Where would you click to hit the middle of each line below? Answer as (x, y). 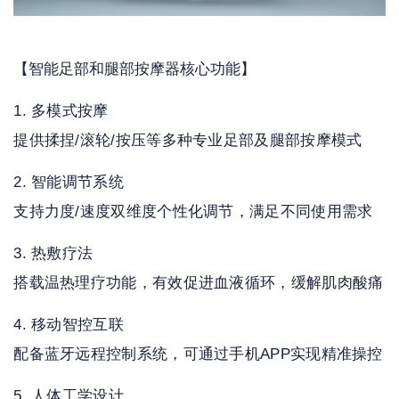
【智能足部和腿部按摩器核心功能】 (135, 69)
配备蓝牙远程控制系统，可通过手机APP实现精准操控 (198, 354)
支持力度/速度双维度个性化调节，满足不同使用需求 (193, 212)
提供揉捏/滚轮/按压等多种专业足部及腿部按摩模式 (188, 141)
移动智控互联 (77, 325)
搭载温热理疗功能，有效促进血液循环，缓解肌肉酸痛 (199, 283)
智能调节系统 (77, 183)
